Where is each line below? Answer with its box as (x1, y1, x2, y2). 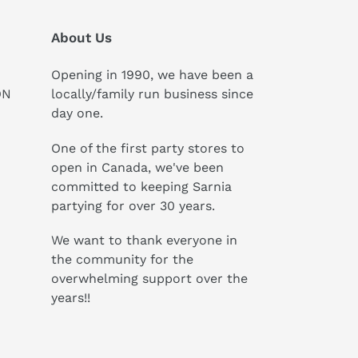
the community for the (50, 252, 193, 268)
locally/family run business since (50, 86, 253, 102)
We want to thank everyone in (50, 233, 237, 249)
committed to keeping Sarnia (50, 178, 232, 194)
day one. (50, 105, 103, 121)
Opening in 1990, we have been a (50, 67, 253, 83)
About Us (50, 30, 112, 46)
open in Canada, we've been (50, 159, 224, 175)
